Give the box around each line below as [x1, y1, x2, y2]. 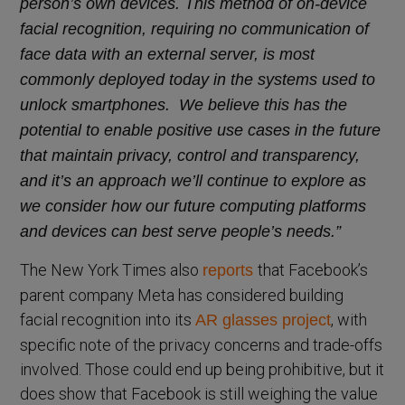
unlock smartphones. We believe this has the [20, 95, 348, 114]
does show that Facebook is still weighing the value [20, 383, 379, 403]
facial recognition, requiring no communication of [20, 19, 370, 38]
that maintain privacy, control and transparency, [20, 146, 361, 165]
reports [202, 260, 259, 279]
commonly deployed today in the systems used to [20, 70, 376, 89]
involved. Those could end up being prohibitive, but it [20, 359, 385, 379]
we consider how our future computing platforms [20, 196, 367, 215]
